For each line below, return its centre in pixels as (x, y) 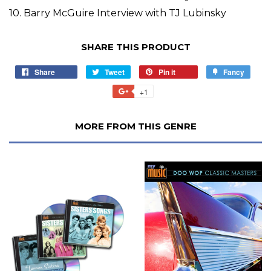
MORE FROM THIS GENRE (135, 126)
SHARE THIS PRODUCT (135, 47)
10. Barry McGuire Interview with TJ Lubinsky (118, 13)
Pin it (167, 72)
